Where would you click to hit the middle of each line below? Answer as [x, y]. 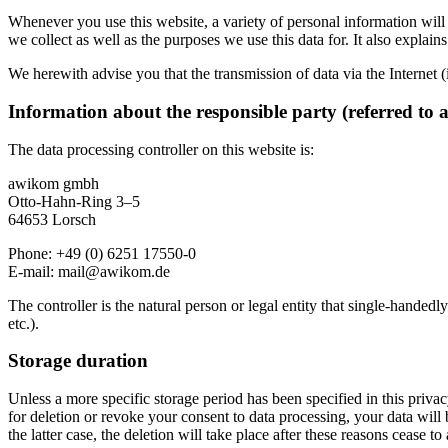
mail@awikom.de [114, 271]
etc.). [23, 323]
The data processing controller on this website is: [161, 149]
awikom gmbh [53, 183]
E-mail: [33, 271]
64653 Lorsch [52, 219]
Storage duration [78, 361]
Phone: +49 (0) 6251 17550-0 [102, 253]
